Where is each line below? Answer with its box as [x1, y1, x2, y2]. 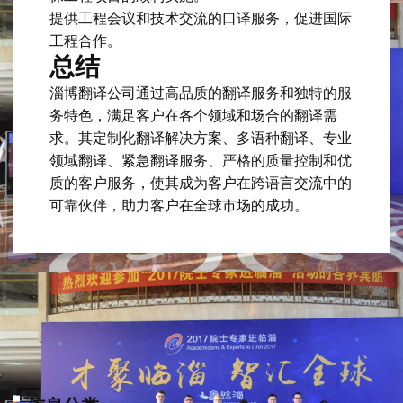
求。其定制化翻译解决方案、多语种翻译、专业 [49, 130, 352, 146]
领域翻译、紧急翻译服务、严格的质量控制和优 [49, 152, 352, 168]
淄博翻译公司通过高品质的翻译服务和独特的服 [49, 85, 352, 101]
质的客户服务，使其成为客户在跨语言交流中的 [49, 175, 352, 191]
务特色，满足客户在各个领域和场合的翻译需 [49, 107, 337, 123]
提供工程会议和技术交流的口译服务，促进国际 [49, 10, 352, 26]
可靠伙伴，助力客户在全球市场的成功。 [49, 197, 309, 213]
